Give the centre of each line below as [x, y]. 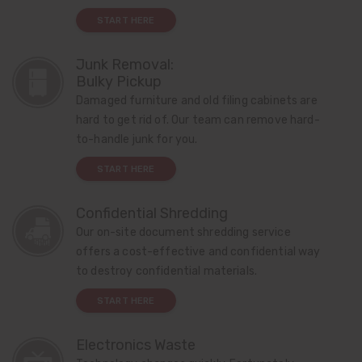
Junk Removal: [125, 65]
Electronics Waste [136, 345]
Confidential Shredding [152, 214]
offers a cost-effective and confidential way [198, 252]
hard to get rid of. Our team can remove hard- [198, 120]
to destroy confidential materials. [167, 271]
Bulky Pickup [119, 82]
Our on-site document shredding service [183, 232]
